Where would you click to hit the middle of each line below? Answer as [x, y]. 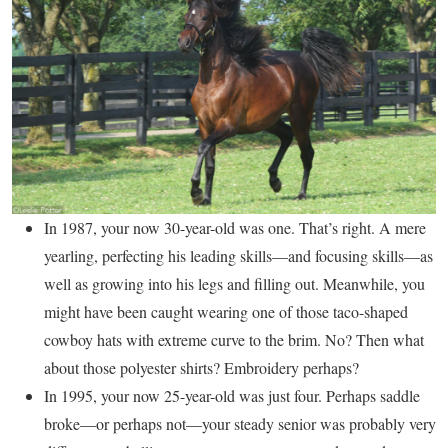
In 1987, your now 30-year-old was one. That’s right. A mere [235, 227]
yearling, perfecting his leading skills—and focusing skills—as [238, 255]
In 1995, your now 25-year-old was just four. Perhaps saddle [232, 395]
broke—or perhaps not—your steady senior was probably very [240, 423]
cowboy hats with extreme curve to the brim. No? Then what [234, 339]
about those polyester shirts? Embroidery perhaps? [201, 367]
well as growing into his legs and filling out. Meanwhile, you [234, 283]
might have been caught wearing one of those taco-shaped [226, 311]
